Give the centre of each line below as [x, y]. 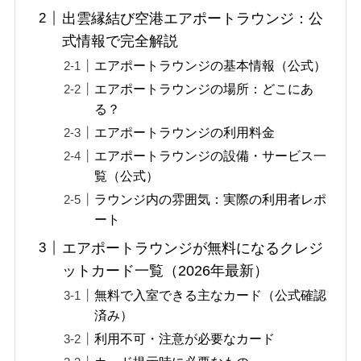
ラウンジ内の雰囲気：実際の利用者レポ [211, 199]
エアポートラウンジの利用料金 [185, 132]
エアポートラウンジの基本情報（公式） [211, 65]
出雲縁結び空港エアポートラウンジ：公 [193, 18]
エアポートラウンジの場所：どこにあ [204, 88]
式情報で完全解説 [120, 41]
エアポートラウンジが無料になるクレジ [193, 248]
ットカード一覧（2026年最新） [166, 270]
